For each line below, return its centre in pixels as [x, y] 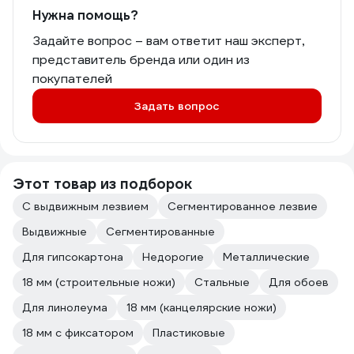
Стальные [222, 282]
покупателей [72, 79]
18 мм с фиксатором [78, 333]
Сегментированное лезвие [243, 206]
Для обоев [299, 282]
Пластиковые [189, 333]
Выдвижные [55, 232]
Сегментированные [160, 232]
